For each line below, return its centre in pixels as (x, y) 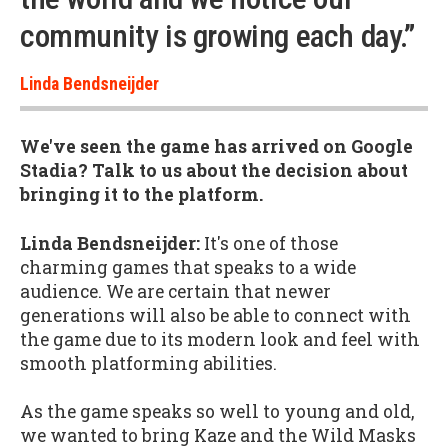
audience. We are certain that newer (175, 291)
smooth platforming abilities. (148, 363)
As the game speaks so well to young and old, (217, 412)
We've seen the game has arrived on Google (216, 147)
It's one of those (269, 243)
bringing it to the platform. (141, 195)
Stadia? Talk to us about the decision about (214, 171)
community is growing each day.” (217, 36)
